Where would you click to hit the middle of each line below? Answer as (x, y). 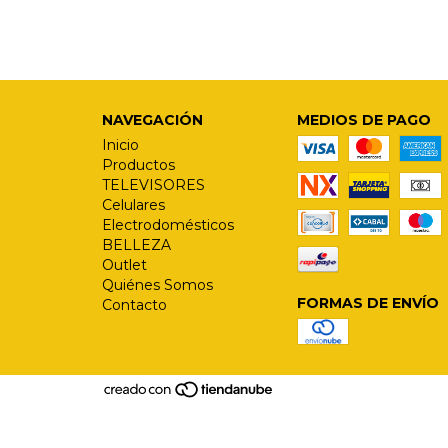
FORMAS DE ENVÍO (367, 303)
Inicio (120, 145)
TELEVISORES (153, 185)
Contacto (134, 305)
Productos (138, 165)
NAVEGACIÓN (152, 120)
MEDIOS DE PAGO (363, 120)
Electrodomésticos (168, 225)
